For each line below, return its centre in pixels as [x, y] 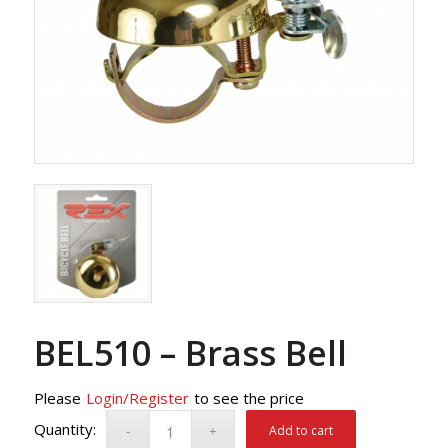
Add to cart [301, 430]
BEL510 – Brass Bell [190, 352]
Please [57, 397]
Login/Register [137, 397]
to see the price [248, 397]
